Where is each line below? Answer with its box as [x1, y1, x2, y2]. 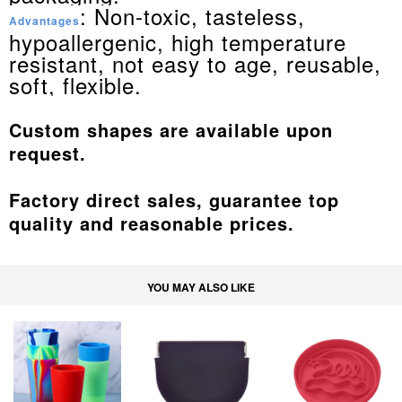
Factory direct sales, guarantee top [9, 187, 339, 213]
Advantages [9, 13, 80, 29]
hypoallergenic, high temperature [9, 26, 346, 57]
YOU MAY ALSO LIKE [147, 279, 255, 295]
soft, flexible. [9, 69, 142, 100]
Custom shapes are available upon [9, 117, 333, 143]
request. [9, 140, 86, 166]
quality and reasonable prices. [9, 210, 294, 236]
